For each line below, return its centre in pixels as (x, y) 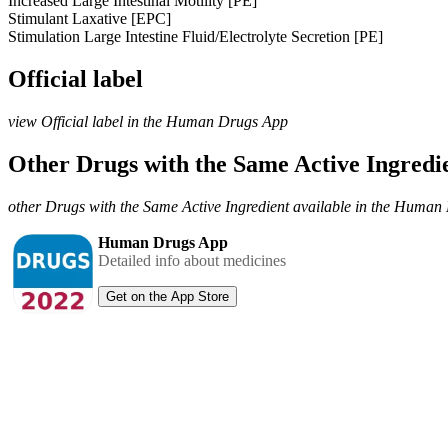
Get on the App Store (167, 296)
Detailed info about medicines (192, 260)
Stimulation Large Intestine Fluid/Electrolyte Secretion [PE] (195, 36)
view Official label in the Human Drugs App (148, 121)
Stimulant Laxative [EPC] (89, 18)
